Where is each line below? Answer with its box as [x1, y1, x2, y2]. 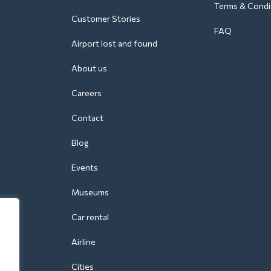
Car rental [71, 211, 109, 222]
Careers [71, 87, 102, 98]
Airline [71, 236, 96, 247]
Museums [71, 186, 109, 197]
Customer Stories [71, 13, 140, 24]
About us [71, 62, 107, 73]
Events [71, 162, 98, 172]
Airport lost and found [71, 38, 157, 48]
